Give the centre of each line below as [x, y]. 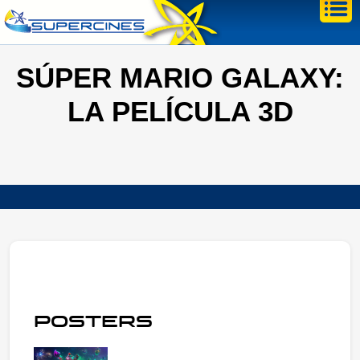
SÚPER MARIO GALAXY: [180, 78]
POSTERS [93, 321]
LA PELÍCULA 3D [180, 111]
